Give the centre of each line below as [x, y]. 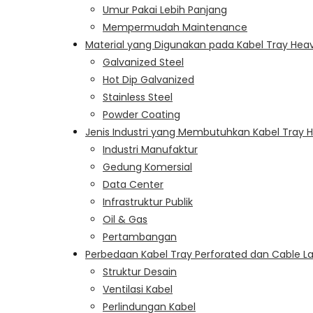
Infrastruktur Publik [148, 202]
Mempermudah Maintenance [175, 27]
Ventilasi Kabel [138, 289]
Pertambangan [140, 236]
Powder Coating [141, 114]
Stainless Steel [138, 97]
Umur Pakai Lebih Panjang [165, 9]
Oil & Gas [125, 219]
